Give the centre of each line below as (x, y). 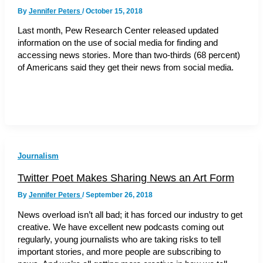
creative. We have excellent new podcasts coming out (120, 227)
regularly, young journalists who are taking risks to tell (119, 240)
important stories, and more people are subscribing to (119, 252)
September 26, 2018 (119, 195)
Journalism (38, 156)
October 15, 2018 (114, 11)
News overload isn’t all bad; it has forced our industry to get (130, 215)
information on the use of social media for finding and (117, 43)
